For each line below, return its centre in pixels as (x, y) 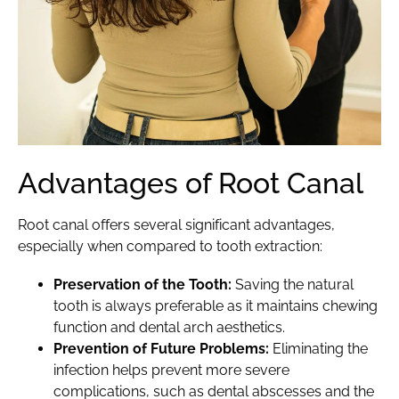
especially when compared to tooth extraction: (170, 246)
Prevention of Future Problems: (161, 348)
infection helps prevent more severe (171, 370)
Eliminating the (318, 348)
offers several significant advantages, (212, 224)
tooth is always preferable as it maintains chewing (216, 305)
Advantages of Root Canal (191, 183)
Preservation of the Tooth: (142, 284)
